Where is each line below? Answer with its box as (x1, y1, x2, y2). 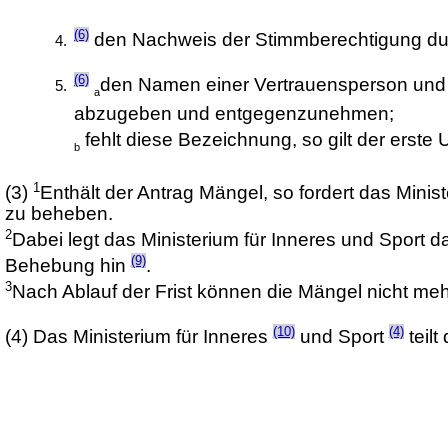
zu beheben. (4, 202, 113, 224)
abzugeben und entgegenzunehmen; (73, 102, 394, 124)
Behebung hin (4, 255, 131, 277)
